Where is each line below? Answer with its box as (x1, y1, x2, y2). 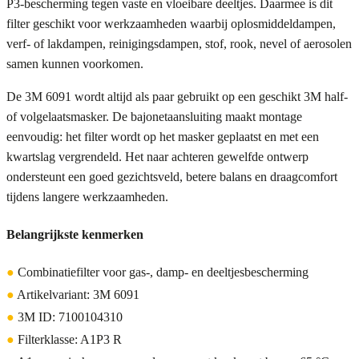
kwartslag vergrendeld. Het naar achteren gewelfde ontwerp (6, 150, 309, 164)
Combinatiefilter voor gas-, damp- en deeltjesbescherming (14, 264, 309, 279)
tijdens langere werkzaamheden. (6, 190, 168, 204)
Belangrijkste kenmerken (6, 227, 143, 241)
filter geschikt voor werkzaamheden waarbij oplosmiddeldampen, (6, 17, 336, 31)
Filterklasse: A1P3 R (14, 332, 122, 346)
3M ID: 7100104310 (14, 309, 123, 324)
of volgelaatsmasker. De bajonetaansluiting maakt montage (6, 110, 302, 124)
